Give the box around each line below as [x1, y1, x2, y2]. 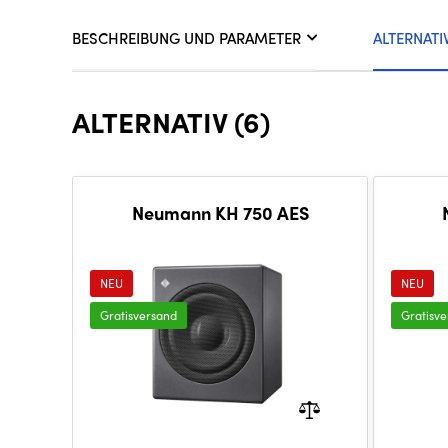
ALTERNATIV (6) [72, 101, 270, 142]
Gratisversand [100, 306, 177, 325]
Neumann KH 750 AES [131, 200, 309, 226]
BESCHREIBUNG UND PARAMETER [72, 27, 301, 50]
